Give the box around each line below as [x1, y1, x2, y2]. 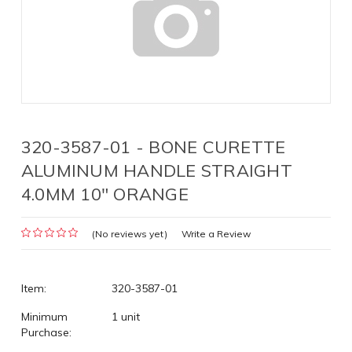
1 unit [111, 309, 140, 324]
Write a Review [181, 227, 251, 240]
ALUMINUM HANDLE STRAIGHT [20, 159, 292, 181]
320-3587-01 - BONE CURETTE [20, 136, 286, 158]
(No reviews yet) [91, 227, 167, 240]
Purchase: [20, 324, 71, 339]
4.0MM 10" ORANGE [20, 183, 189, 205]
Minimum [20, 309, 68, 324]
